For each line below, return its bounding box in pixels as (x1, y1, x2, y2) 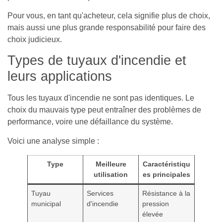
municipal (31, 199, 61, 208)
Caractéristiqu (143, 160, 190, 168)
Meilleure (95, 160, 126, 168)
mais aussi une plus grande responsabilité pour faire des (7, 23, 206, 32)
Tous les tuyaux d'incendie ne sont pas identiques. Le (7, 94, 194, 103)
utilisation (94, 170, 128, 178)
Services (87, 189, 114, 197)
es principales (143, 170, 190, 178)
